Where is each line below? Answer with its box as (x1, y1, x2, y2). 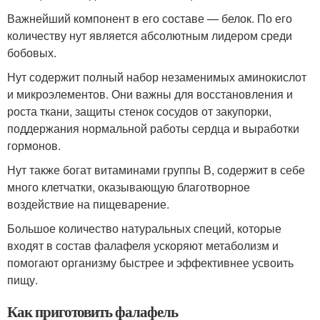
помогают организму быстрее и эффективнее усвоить (7, 254, 294, 271)
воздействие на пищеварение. (7, 195, 169, 212)
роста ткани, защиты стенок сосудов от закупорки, (7, 102, 271, 119)
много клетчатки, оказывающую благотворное (7, 178, 250, 195)
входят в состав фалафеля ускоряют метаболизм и (7, 236, 279, 254)
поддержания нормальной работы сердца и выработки (7, 119, 299, 136)
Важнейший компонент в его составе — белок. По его (7, 9, 292, 26)
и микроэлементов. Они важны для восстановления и (7, 85, 293, 102)
